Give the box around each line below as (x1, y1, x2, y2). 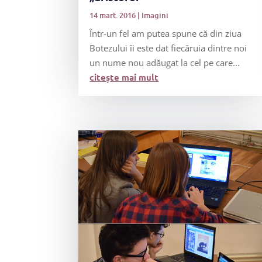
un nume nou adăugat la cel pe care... (89, 57, 240, 68)
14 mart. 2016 (89, 10, 136, 20)
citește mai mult (89, 71, 159, 83)
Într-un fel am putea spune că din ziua (89, 27, 242, 39)
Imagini (142, 10, 169, 20)
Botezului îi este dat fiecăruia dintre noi (89, 42, 247, 54)
